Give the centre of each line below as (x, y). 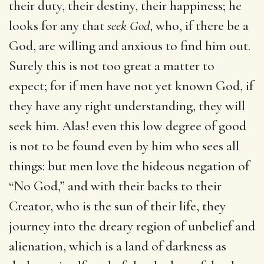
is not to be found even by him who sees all (124, 146)
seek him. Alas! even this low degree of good (128, 126)
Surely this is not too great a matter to (112, 66)
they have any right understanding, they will (127, 106)
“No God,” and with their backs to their (115, 186)
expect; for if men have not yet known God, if (131, 86)
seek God (128, 26)
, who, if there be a (199, 26)
